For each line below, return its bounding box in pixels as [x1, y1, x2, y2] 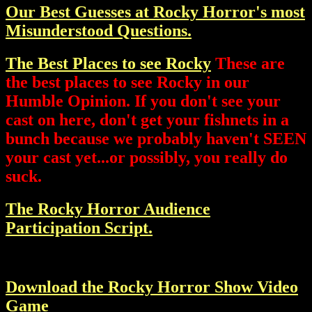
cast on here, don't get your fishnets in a [6, 111, 289, 130]
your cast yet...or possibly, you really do [6, 148, 288, 167]
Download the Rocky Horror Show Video [6, 277, 298, 296]
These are [211, 54, 285, 73]
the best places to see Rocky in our [6, 73, 249, 92]
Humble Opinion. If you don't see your [6, 92, 281, 111]
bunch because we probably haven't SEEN [6, 130, 306, 148]
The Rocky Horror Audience [6, 200, 210, 219]
